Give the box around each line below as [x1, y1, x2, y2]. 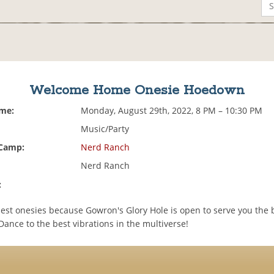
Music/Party [81, 123, 130, 135]
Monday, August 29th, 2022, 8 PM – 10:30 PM [81, 105, 263, 117]
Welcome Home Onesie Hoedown [29, 82, 245, 100]
